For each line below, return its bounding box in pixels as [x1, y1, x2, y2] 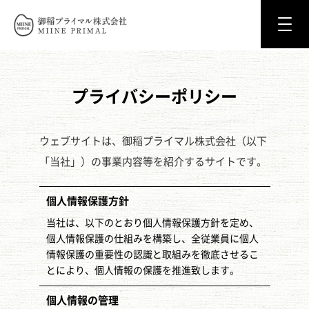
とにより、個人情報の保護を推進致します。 [46, 266, 239, 275]
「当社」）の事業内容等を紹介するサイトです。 [39, 157, 267, 167]
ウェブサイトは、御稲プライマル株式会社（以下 [39, 136, 267, 146]
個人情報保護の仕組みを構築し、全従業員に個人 [46, 234, 259, 243]
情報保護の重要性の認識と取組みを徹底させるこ [46, 250, 259, 259]
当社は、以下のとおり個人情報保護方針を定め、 [46, 218, 259, 228]
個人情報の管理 [46, 295, 119, 306]
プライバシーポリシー [72, 88, 237, 105]
